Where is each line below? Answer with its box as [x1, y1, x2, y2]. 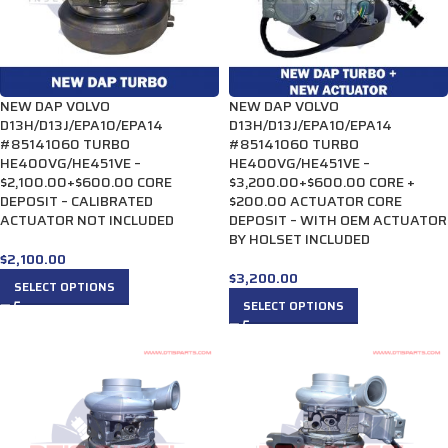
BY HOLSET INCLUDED [229, 228, 370, 250]
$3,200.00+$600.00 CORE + [229, 171, 415, 193]
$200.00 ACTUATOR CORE [229, 190, 402, 212]
